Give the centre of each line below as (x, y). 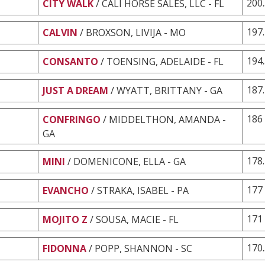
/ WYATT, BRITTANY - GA (167, 90)
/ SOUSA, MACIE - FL (134, 219)
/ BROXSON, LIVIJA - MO (133, 32)
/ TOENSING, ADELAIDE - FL (162, 61)
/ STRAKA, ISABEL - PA (140, 190)
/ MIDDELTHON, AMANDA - (164, 119)
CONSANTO (70, 61)
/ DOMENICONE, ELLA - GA (127, 161)
